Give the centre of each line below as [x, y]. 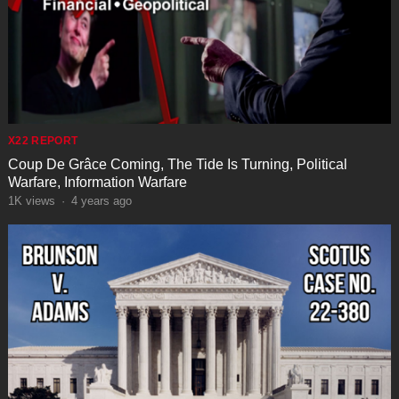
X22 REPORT [43, 141]
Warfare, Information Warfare [97, 183]
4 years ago [101, 201]
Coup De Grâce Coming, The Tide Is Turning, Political [177, 165]
